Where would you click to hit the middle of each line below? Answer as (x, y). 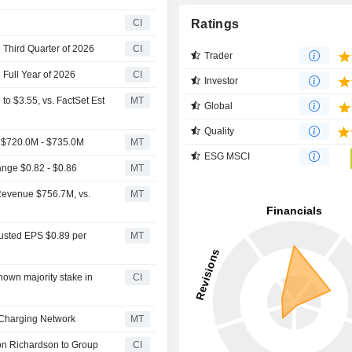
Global (219, 106)
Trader (219, 55)
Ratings (215, 24)
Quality (220, 131)
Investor (222, 81)
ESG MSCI (227, 156)
